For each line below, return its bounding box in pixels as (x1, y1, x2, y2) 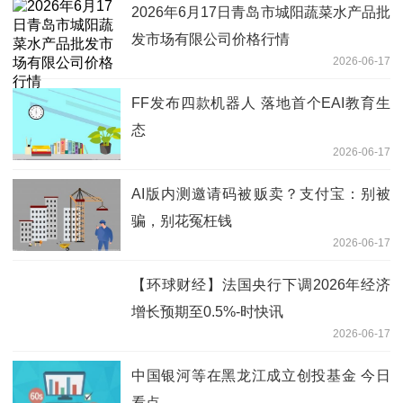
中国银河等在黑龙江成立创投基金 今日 (131, 368, 390, 384)
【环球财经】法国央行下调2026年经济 (131, 277, 390, 293)
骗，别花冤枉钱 (131, 213, 232, 229)
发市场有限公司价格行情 (131, 31, 290, 48)
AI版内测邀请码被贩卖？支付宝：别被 (131, 186, 390, 202)
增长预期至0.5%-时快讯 (131, 304, 283, 320)
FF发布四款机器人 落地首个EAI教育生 (131, 95, 390, 112)
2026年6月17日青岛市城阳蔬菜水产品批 (131, 4, 390, 21)
